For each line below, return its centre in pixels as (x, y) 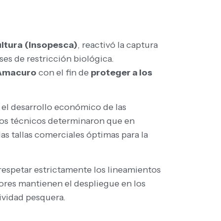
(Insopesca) (51, 45)
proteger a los (122, 72)
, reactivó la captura (118, 45)
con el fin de (64, 72)
